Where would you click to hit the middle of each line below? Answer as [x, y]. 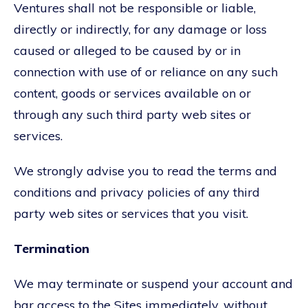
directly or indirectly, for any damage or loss [140, 29]
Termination [52, 248]
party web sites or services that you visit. [131, 213]
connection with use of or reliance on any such [146, 71]
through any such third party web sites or [132, 114]
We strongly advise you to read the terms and [145, 170]
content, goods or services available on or [132, 93]
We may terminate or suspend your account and [153, 283]
